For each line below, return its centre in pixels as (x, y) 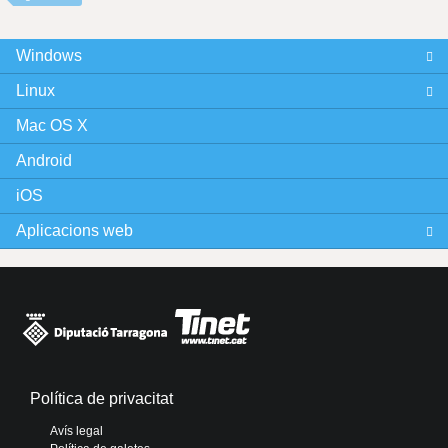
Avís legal (76, 430)
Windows (48, 55)
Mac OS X (51, 125)
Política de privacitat (101, 398)
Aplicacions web (74, 230)
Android (43, 160)
